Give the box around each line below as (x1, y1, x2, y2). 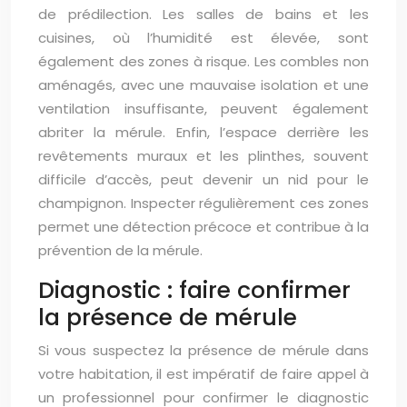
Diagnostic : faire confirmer (38, 274, 351, 307)
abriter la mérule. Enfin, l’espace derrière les (38, 123, 369, 143)
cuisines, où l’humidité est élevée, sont (38, 28, 369, 48)
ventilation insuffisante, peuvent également (38, 99, 369, 119)
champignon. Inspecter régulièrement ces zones (38, 194, 369, 213)
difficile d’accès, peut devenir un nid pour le (38, 170, 369, 190)
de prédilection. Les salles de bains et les (38, 5, 369, 25)
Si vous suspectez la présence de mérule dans (38, 341, 369, 361)
